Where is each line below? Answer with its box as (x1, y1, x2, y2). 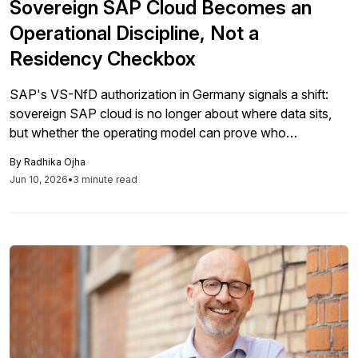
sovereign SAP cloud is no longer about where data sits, (10, 105, 332, 121)
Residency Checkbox (10, 47, 196, 70)
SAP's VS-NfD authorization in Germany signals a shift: (10, 86, 328, 102)
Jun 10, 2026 (10, 173, 68, 185)
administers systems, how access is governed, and (10, 144, 300, 160)
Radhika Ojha (24, 156, 86, 168)
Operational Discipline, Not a (10, 22, 259, 45)
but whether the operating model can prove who (10, 125, 286, 141)
